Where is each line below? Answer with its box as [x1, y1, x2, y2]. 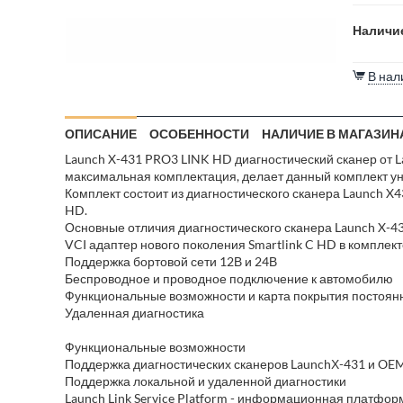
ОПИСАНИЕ [65, 126, 137, 141]
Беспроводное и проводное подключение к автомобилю [65, 271, 393, 286]
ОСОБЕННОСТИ [149, 126, 249, 141]
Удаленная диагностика [65, 305, 204, 320]
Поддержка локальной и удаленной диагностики [65, 373, 346, 389]
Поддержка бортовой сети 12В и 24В [65, 254, 277, 269]
